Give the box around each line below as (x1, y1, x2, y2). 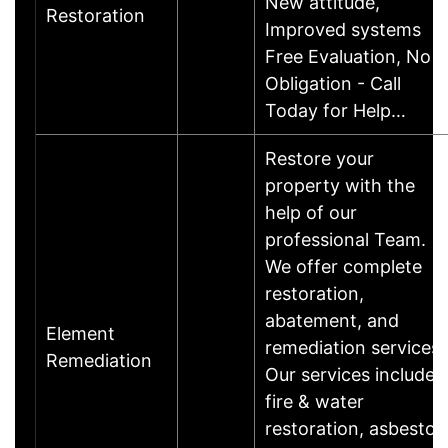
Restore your (265, 147, 374, 169)
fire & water (265, 390, 364, 412)
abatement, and (265, 309, 399, 331)
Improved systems (265, 18, 421, 40)
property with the (265, 174, 415, 196)
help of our (265, 201, 357, 223)
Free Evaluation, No (265, 45, 431, 67)
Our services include (265, 363, 435, 385)
